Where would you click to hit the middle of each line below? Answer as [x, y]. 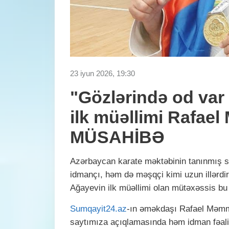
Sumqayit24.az [98, 209]
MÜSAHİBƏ [117, 137]
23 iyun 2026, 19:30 [102, 73]
